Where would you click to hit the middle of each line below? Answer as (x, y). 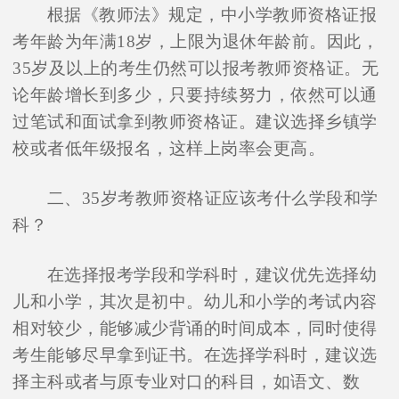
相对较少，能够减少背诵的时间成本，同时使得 (195, 329)
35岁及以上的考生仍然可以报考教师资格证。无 (196, 69)
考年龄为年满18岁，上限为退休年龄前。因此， (196, 42)
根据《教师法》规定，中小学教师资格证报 (212, 15)
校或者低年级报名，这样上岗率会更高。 (169, 149)
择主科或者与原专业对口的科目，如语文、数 (187, 382)
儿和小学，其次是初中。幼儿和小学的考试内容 (195, 302)
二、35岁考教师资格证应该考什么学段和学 (212, 199)
